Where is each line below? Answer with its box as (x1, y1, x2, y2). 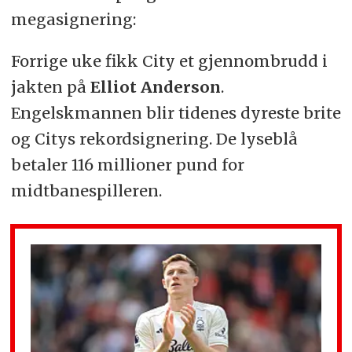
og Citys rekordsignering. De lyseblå (10, 128, 298, 148)
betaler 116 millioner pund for (10, 154, 244, 174)
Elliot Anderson (90, 76, 221, 97)
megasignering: (10, 9, 136, 29)
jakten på (10, 76, 90, 97)
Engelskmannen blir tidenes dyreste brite (10, 102, 341, 123)
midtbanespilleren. (10, 180, 162, 200)
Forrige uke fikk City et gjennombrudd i (10, 50, 328, 71)
